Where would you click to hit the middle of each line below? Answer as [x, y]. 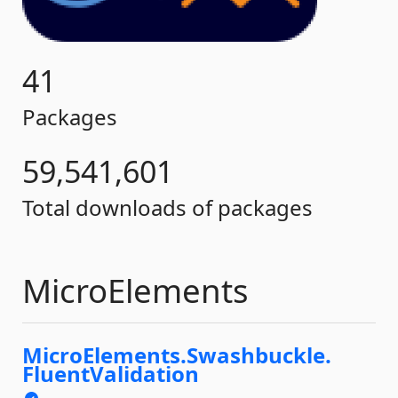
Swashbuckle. [259, 355]
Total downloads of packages [167, 207]
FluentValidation [111, 374]
